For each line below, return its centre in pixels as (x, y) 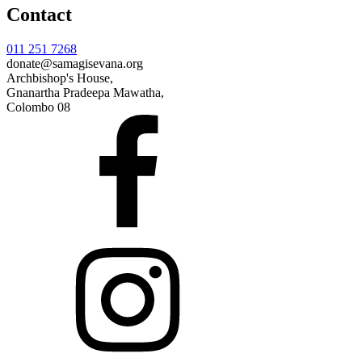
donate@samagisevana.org (75, 63)
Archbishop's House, (60, 78)
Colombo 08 (38, 107)
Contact (39, 14)
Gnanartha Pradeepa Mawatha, (85, 92)
